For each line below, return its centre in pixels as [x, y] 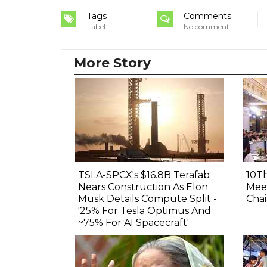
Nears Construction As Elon [143, 187]
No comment [207, 27]
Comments [207, 16]
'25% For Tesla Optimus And [145, 211]
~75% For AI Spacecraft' [133, 223]
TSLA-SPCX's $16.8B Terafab [144, 175]
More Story [112, 63]
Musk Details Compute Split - [148, 199]
